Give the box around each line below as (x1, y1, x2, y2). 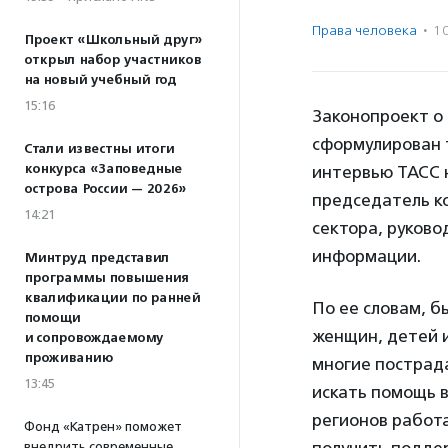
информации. (312, 246, 421, 266)
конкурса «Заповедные (24, 161, 182, 177)
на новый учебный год (24, 72, 176, 88)
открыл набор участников (24, 52, 201, 68)
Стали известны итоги (24, 141, 174, 157)
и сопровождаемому (24, 330, 163, 346)
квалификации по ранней (24, 290, 200, 306)
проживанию (24, 350, 113, 366)
